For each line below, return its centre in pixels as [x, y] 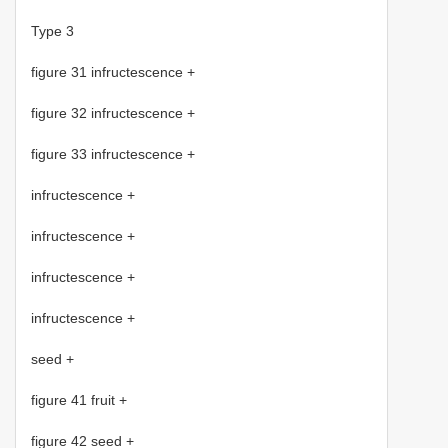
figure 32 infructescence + [113, 113]
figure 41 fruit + [79, 400]
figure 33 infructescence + [113, 154]
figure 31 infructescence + [113, 72]
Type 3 [52, 31]
